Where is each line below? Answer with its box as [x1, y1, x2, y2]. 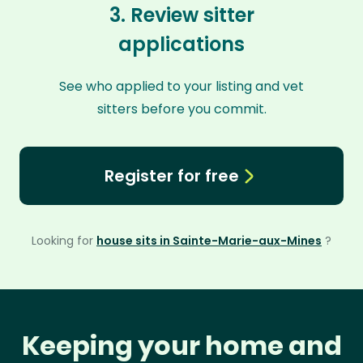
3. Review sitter [109, 2, 254, 28]
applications [118, 31, 245, 58]
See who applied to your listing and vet [59, 77, 304, 96]
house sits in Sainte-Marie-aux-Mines [96, 233, 322, 249]
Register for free [104, 164, 239, 187]
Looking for [32, 233, 96, 249]
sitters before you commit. [96, 100, 267, 118]
